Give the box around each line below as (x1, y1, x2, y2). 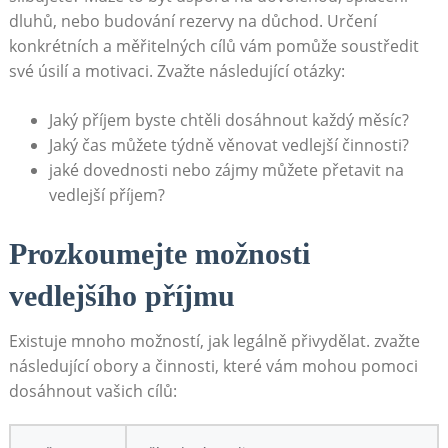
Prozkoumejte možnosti (8, 237, 310, 271)
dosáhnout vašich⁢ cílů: (8, 380, 177, 403)
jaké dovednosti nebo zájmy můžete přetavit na (48, 158, 404, 181)
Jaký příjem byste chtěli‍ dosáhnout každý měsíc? (48, 108, 409, 131)
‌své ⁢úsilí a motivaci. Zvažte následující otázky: (8, 59, 345, 82)
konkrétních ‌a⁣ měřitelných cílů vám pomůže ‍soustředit (8, 34, 419, 57)
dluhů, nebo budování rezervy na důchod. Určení (8, 9, 377, 32)
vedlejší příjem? (48, 183, 165, 206)
